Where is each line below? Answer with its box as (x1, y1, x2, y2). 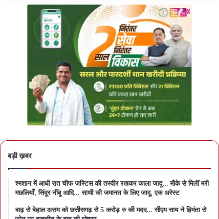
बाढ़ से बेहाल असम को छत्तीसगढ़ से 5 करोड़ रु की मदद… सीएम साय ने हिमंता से (15, 205, 206, 214)
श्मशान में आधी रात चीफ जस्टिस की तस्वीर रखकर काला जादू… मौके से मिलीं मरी (15, 178, 209, 188)
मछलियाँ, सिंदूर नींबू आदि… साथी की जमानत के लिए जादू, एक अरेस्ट (15, 188, 179, 197)
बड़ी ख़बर (8, 151, 32, 160)
